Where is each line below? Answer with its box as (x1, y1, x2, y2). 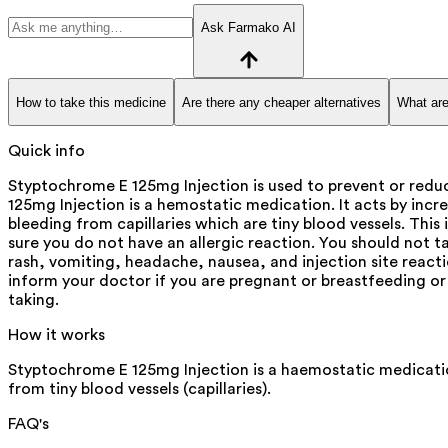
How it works (8, 327, 105, 344)
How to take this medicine (16, 94, 166, 110)
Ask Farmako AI (201, 20, 296, 36)
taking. (8, 292, 59, 309)
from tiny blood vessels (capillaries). (8, 381, 271, 398)
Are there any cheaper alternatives (182, 94, 381, 110)
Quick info (8, 143, 85, 160)
